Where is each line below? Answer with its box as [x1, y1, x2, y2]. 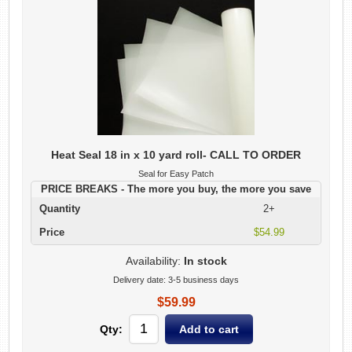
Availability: [125, 254, 181, 267]
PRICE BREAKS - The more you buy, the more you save [41, 182, 311, 195]
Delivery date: [113, 274, 166, 284]
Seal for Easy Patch [138, 168, 214, 178]
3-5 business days [168, 274, 239, 284]
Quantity [39, 202, 81, 214]
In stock [183, 254, 227, 267]
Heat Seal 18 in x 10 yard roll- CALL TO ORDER [51, 148, 301, 161]
